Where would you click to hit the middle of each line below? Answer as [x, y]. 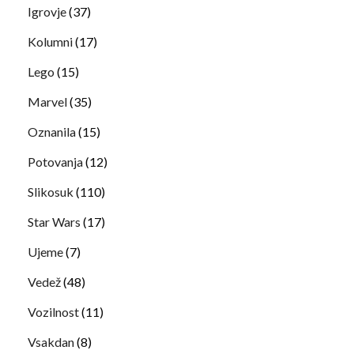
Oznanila [52, 131]
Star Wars [54, 221]
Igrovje [47, 11]
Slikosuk [51, 191]
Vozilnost [53, 311]
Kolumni [50, 41]
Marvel [47, 101]
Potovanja [55, 161]
